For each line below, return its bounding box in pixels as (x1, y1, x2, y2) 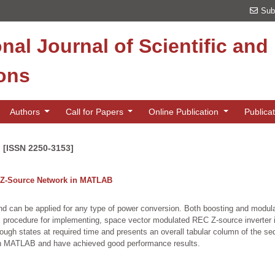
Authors (9, 106, 42, 117)
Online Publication (149, 106, 222, 117)
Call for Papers (65, 106, 126, 117)
